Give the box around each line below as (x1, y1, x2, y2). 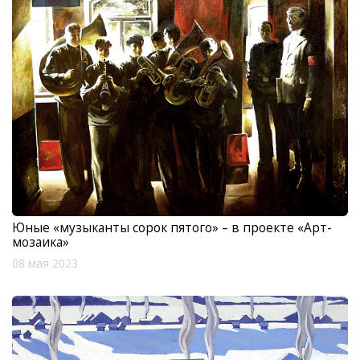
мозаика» (12, 233, 69, 252)
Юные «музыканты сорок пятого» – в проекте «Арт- (12, 219, 332, 237)
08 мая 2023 (12, 256, 78, 272)
